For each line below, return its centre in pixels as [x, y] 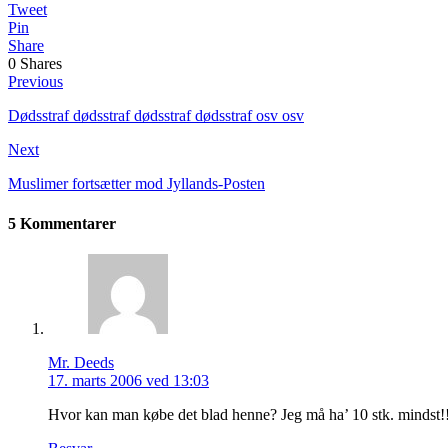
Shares [41, 64]
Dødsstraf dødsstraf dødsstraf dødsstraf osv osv [156, 116]
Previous [35, 82]
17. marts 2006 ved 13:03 [128, 380]
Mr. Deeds [81, 362]
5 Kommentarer [62, 223]
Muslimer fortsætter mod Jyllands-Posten [136, 184]
